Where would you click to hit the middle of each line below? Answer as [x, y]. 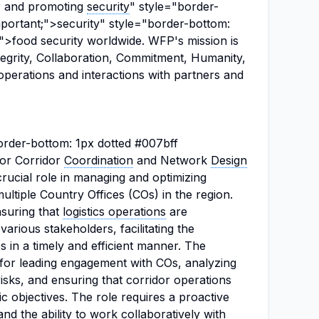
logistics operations [114, 211]
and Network [172, 160]
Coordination [99, 160]
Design [229, 160]
